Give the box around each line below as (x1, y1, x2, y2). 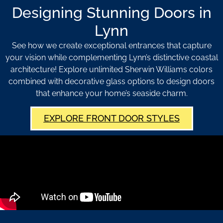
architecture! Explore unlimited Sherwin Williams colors (10, 65, 213, 75)
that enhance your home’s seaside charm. (35, 89, 188, 99)
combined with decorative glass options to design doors (8, 77, 215, 87)
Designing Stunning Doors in (11, 4, 212, 22)
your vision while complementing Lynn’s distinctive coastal (5, 53, 218, 63)
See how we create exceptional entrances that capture (11, 41, 212, 51)
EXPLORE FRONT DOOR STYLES (43, 113, 180, 124)
